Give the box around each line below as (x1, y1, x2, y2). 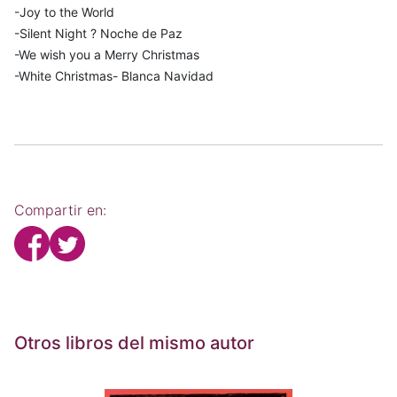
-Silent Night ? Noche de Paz (14, 25, 183, 41)
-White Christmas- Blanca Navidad (14, 67, 214, 83)
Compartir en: (14, 200, 106, 219)
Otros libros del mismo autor (14, 331, 254, 354)
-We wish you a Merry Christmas (14, 46, 199, 62)
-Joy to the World (14, 4, 114, 19)
